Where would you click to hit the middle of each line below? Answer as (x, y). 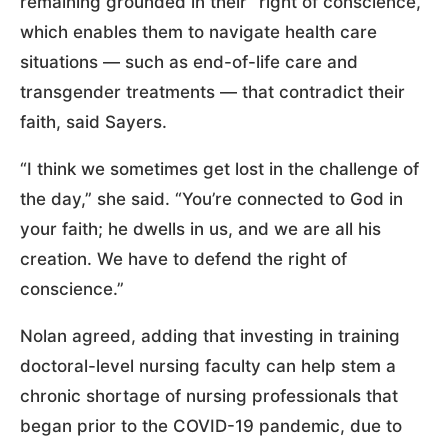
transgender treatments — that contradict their (212, 91)
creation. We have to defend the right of (183, 258)
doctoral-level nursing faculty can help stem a (208, 365)
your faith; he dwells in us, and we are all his (200, 228)
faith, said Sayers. (93, 121)
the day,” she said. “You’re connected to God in (211, 198)
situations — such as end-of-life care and (189, 61)
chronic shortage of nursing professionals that (209, 395)
